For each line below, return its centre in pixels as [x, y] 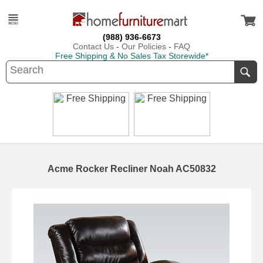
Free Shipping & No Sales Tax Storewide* [131, 56]
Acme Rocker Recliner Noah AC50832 [131, 169]
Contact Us [93, 46]
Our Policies [144, 46]
